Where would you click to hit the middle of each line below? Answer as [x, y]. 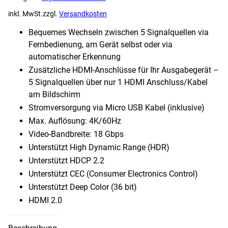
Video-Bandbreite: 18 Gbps [76, 134]
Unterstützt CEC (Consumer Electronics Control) [113, 174]
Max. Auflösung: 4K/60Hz [75, 121]
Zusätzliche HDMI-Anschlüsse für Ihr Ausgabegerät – [124, 70]
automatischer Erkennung [75, 56]
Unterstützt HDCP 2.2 [66, 160]
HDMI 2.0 [45, 200]
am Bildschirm [54, 94]
